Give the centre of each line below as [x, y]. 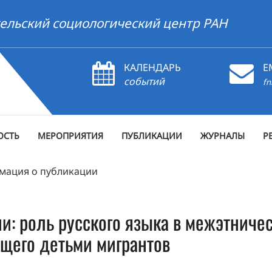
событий [144, 81]
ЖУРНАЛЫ [223, 136]
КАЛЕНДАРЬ [152, 67]
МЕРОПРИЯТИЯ [70, 136]
